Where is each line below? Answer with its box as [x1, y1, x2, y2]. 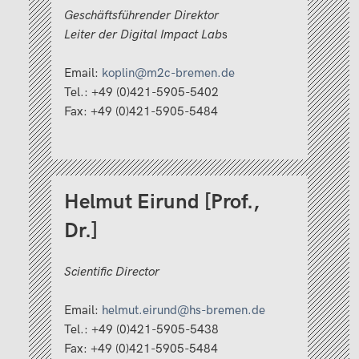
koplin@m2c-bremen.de [102, 65, 235, 81]
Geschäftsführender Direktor [64, 7, 222, 23]
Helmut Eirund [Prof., [64, 190, 260, 216]
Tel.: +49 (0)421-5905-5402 [64, 84, 219, 100]
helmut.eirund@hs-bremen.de [102, 302, 265, 318]
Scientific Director [64, 264, 159, 280]
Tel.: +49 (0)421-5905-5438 [64, 321, 219, 337]
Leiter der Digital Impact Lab [64, 26, 222, 42]
